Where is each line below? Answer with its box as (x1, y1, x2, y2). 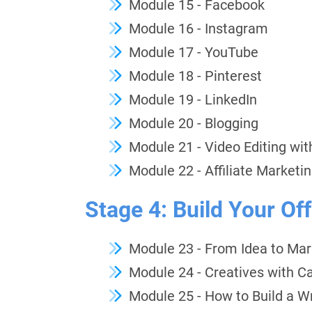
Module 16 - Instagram (129, 20, 268, 38)
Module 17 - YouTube (129, 44, 258, 61)
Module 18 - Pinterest (129, 68, 262, 85)
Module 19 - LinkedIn (129, 91, 257, 109)
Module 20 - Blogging (129, 115, 258, 132)
